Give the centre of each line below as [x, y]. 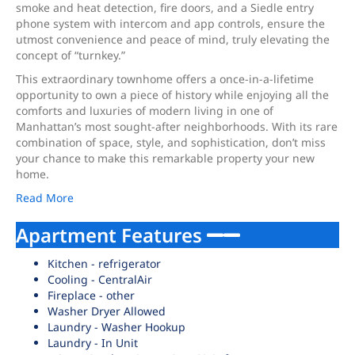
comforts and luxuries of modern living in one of [145, 111]
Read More [45, 198]
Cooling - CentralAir [100, 279]
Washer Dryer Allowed [107, 311]
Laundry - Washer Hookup [116, 327]
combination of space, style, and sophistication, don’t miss [171, 142]
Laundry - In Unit [93, 343]
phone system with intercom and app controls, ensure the [170, 23]
